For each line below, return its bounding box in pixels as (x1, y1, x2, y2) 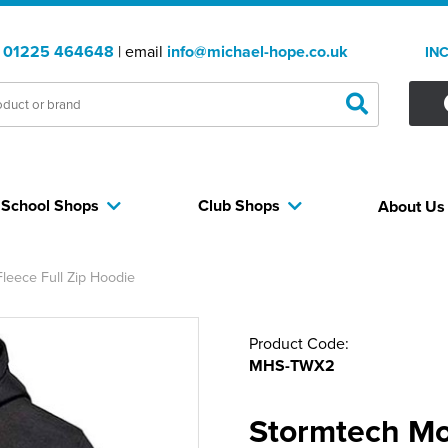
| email (113, 40, 167, 62)
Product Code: (249, 332, 349, 354)
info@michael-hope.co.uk (166, 40, 348, 63)
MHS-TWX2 (249, 354, 335, 377)
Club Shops (197, 194, 280, 217)
